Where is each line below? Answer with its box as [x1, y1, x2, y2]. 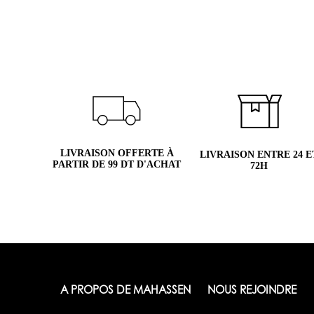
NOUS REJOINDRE [207, 285, 296, 296]
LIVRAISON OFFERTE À [60, 147, 174, 158]
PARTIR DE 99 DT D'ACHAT [53, 158, 181, 170]
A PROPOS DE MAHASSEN [60, 285, 191, 296]
